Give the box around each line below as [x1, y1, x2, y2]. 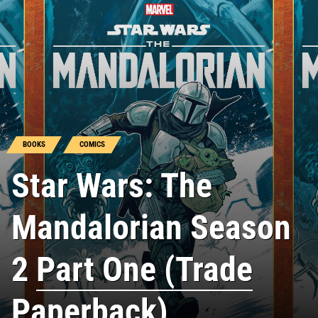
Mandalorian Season [11, 207, 291, 248]
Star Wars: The [11, 165, 212, 206]
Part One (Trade [36, 248, 253, 290]
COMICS [79, 140, 105, 150]
